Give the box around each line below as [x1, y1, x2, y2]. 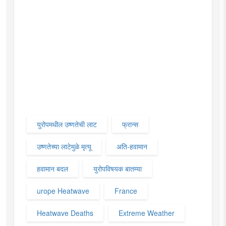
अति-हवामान [117, 141, 147, 151]
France [115, 185, 137, 196]
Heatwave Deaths [37, 207, 93, 218]
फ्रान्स [122, 119, 138, 129]
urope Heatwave [37, 185, 89, 196]
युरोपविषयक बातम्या [93, 163, 142, 174]
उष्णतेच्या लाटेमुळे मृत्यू [37, 141, 91, 151]
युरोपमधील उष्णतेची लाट [37, 119, 97, 129]
